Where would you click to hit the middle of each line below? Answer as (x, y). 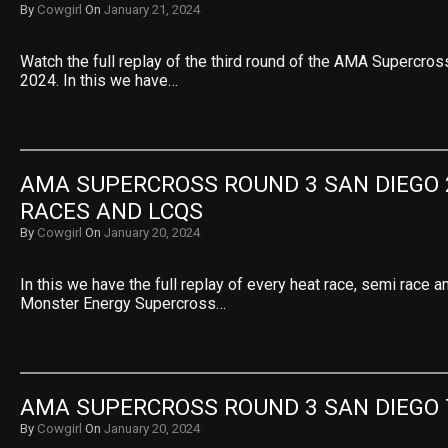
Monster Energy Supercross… (123, 303)
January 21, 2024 (152, 9)
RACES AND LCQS (111, 211)
